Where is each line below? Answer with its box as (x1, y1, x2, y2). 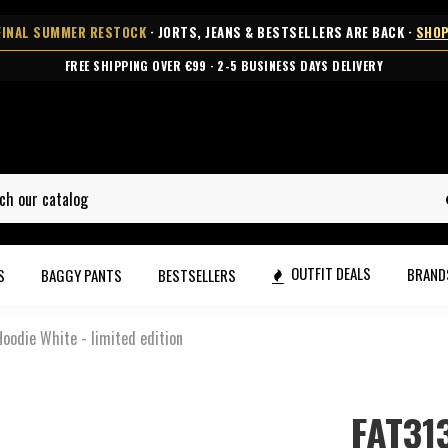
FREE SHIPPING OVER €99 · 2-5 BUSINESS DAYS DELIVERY (65, 57, 383, 74)
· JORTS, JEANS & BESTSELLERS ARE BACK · (146, 22, 416, 42)
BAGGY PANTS (41, 263, 122, 286)
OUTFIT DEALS (288, 262, 371, 285)
